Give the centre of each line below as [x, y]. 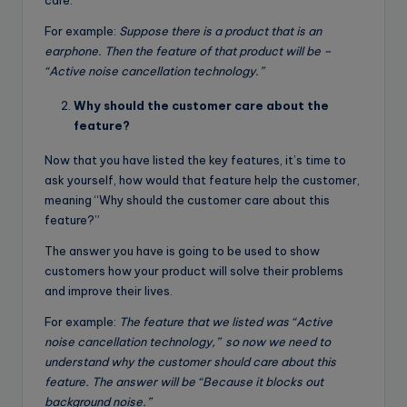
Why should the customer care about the [201, 105]
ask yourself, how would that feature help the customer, [202, 179]
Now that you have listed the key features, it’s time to [195, 159]
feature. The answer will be [120, 381]
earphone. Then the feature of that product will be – [188, 50]
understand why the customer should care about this [190, 361]
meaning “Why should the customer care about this [187, 199]
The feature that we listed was [204, 321]
